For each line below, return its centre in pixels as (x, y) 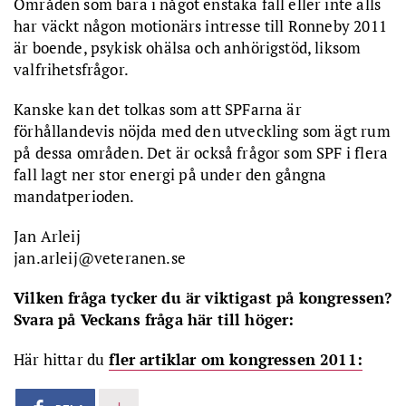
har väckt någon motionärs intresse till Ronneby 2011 (200, 26)
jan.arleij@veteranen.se (100, 258)
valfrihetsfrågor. (71, 69)
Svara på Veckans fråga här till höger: (154, 319)
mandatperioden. (74, 196)
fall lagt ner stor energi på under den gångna (170, 174)
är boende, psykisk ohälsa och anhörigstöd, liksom (188, 48)
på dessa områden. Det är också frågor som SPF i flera (201, 153)
